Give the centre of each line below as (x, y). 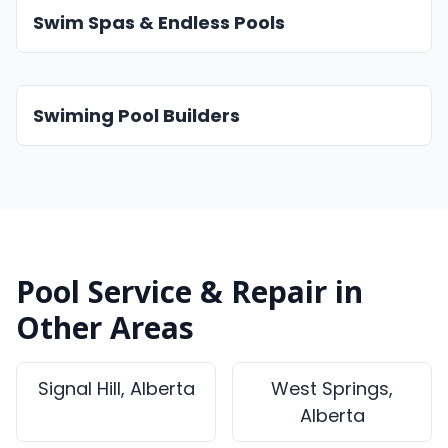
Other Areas (105, 327)
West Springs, (332, 388)
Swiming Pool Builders (136, 115)
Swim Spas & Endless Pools (159, 22)
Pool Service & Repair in (189, 291)
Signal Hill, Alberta (116, 388)
